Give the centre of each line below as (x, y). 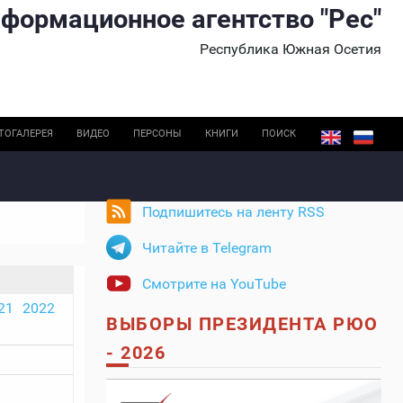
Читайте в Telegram (207, 248)
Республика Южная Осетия (291, 49)
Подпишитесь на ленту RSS (233, 212)
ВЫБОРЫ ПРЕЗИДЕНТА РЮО (242, 324)
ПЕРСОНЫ (157, 134)
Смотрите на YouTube (214, 284)
